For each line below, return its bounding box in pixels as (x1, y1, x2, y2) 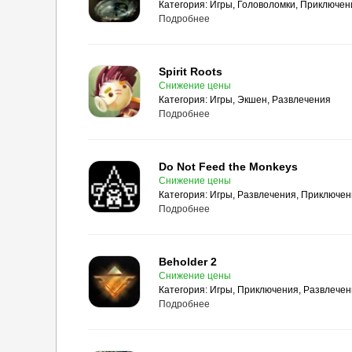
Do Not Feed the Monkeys (159, 160, 298, 173)
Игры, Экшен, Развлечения (210, 94, 331, 105)
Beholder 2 (159, 255, 217, 268)
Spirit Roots (159, 65, 222, 78)
